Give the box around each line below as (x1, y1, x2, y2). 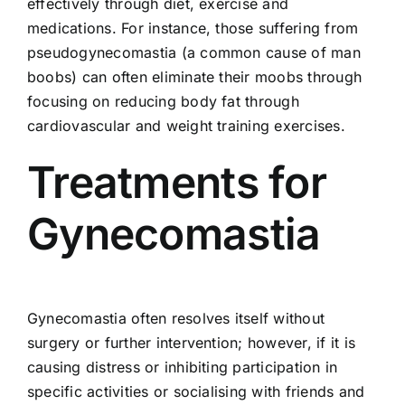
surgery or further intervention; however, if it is (26, 334, 355, 353)
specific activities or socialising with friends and (26, 382, 365, 401)
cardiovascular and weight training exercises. (26, 116, 345, 135)
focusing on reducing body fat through (26, 91, 299, 110)
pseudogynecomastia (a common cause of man (26, 42, 361, 61)
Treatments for (26, 155, 326, 209)
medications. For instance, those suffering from (26, 18, 359, 37)
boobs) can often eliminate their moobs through (26, 67, 363, 86)
